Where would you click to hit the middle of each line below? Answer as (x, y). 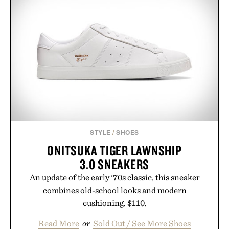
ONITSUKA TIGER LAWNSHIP (114, 150)
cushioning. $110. (114, 203)
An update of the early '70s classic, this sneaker (114, 177)
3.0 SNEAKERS (114, 164)
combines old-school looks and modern (114, 190)
